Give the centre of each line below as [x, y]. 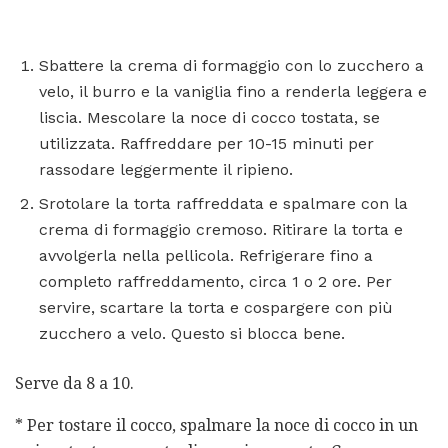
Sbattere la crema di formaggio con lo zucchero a [231, 65]
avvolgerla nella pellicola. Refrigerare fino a [206, 255]
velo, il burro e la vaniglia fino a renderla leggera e [233, 91]
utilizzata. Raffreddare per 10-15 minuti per [206, 143]
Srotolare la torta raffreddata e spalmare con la [223, 203]
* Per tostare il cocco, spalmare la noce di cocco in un [216, 425]
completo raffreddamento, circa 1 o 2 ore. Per [215, 281]
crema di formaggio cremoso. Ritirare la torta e [221, 229]
